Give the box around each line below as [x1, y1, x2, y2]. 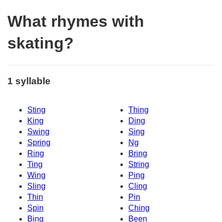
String [128, 160, 149, 169]
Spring [27, 138, 51, 147]
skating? [7, 34, 74, 53]
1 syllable [7, 75, 51, 86]
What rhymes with [7, 12, 144, 31]
